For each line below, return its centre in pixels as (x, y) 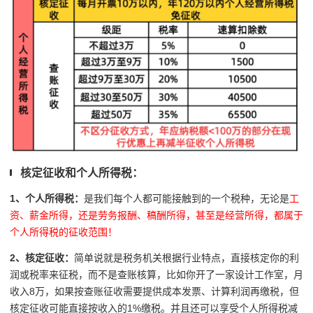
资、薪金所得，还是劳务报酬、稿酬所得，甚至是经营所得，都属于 (156, 216)
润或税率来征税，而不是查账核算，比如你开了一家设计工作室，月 (156, 274)
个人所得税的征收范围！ (64, 232)
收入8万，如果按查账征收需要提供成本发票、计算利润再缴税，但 (154, 291)
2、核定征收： (42, 257)
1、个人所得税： (47, 199)
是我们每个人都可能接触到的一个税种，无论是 (187, 199)
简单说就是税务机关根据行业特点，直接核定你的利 (187, 257)
